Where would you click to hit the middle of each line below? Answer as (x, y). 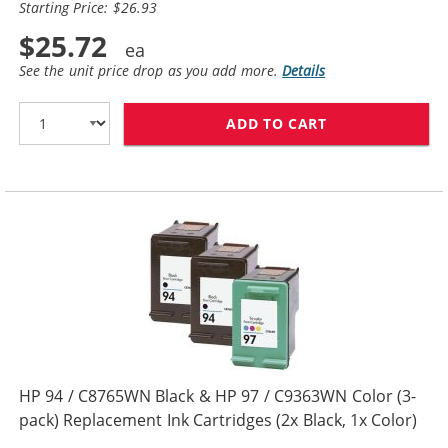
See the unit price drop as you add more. (151, 70)
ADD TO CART (276, 123)
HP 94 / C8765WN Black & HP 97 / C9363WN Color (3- (217, 395)
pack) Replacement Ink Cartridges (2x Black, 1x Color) (218, 419)
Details (304, 70)
